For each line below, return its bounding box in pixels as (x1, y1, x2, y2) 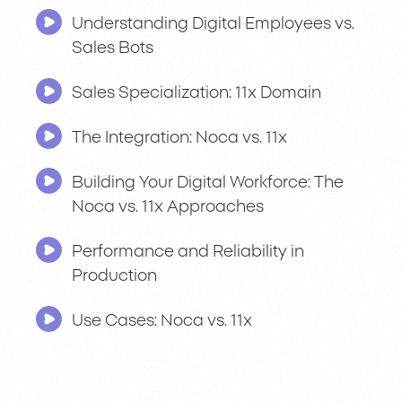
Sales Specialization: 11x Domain (72, 84, 321, 101)
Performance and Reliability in (72, 243, 304, 260)
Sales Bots (72, 39, 153, 57)
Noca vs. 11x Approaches (72, 198, 264, 215)
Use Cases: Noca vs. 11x (72, 312, 252, 329)
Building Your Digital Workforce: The (72, 174, 344, 191)
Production (72, 267, 157, 284)
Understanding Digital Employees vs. (72, 15, 354, 32)
